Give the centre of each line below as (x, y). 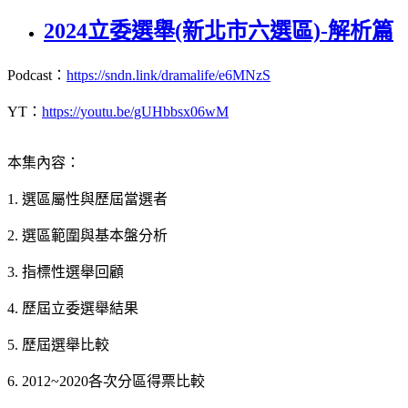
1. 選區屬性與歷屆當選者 (87, 199)
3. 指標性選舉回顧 (66, 271)
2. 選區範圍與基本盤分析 (87, 235)
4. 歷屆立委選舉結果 (73, 308)
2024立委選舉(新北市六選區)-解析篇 (219, 31)
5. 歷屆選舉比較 (58, 344)
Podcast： (37, 75)
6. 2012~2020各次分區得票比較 (106, 381)
